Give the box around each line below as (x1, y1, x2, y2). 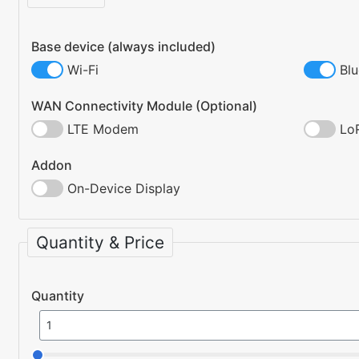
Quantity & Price (36, 232, 164, 253)
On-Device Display (67, 180, 180, 197)
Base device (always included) (31, 38, 216, 55)
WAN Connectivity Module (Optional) (31, 98, 257, 115)
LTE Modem (67, 121, 139, 138)
